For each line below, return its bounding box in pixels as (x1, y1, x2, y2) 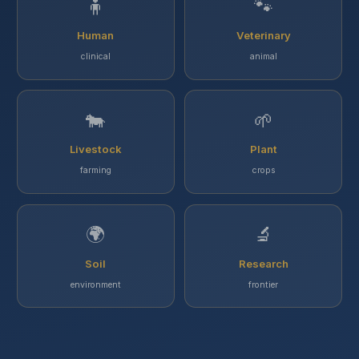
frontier (248, 279, 279, 290)
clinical (80, 50, 111, 62)
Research (238, 256, 288, 270)
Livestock (69, 143, 122, 156)
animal (249, 50, 277, 62)
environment (70, 279, 121, 290)
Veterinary (236, 28, 291, 42)
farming (79, 165, 111, 176)
